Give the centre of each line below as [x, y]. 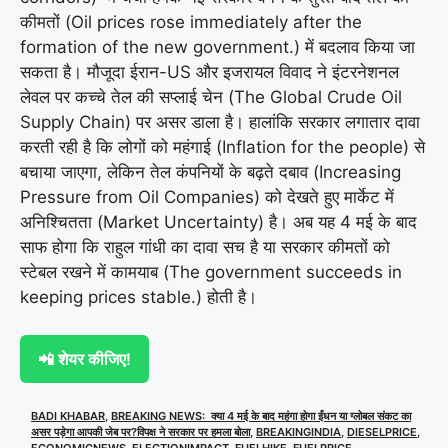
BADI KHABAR [68, 416]
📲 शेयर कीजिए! [84, 359]
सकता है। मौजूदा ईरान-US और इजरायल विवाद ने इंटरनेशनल [209, 71]
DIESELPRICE [382, 432]
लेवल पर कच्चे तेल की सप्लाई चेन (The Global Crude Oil [211, 96]
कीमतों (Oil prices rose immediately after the [191, 21]
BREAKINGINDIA [298, 432]
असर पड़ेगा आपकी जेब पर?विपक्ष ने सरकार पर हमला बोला [140, 432]
